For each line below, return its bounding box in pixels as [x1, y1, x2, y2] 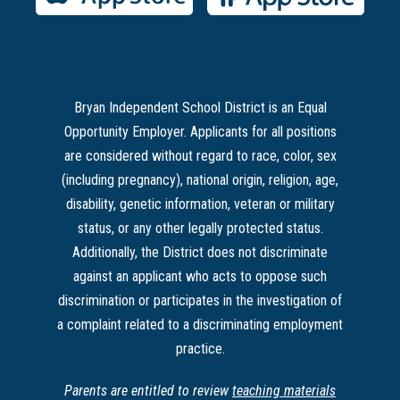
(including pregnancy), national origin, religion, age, [62, 171, 338, 189]
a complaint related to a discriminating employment [57, 316, 343, 334]
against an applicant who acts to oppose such [73, 268, 327, 286]
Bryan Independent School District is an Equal [73, 99, 327, 117]
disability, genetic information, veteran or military [65, 196, 335, 213]
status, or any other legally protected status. [77, 220, 323, 237]
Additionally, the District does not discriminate [72, 244, 328, 262]
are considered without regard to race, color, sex [63, 147, 337, 165]
